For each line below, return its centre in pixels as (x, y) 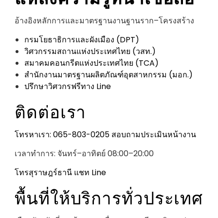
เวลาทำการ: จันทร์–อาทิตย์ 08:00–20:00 (84, 154)
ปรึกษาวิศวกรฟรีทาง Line (68, 87)
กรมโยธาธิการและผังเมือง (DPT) (82, 40)
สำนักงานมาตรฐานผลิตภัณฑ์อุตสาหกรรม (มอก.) (109, 75)
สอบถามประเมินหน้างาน (154, 135)
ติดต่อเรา (51, 111)
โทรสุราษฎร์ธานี (43, 173)
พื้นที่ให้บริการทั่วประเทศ (109, 197)
